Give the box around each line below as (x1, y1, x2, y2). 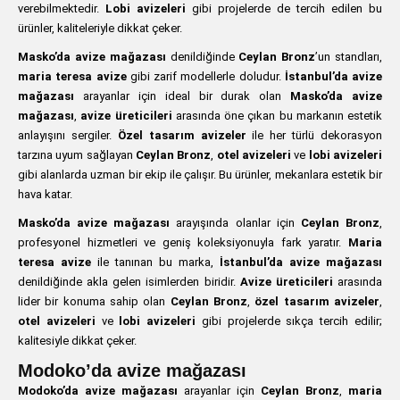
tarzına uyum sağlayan (18, 148, 136, 162)
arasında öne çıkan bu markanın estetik (171, 109, 382, 122)
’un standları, (315, 50, 383, 63)
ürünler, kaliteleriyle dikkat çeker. (18, 21, 182, 35)
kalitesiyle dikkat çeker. (18, 334, 137, 347)
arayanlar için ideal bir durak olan (74, 89, 291, 103)
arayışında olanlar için (170, 216, 301, 229)
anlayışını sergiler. (18, 129, 118, 142)
